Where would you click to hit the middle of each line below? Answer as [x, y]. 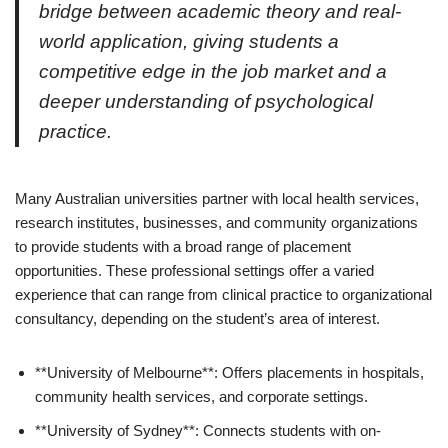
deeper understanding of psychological [206, 101]
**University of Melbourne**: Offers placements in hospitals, [229, 372]
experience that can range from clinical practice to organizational [223, 294]
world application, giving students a [189, 41]
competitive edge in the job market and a [213, 71]
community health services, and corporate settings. [201, 396]
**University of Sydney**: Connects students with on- [208, 430]
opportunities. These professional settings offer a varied [194, 270]
